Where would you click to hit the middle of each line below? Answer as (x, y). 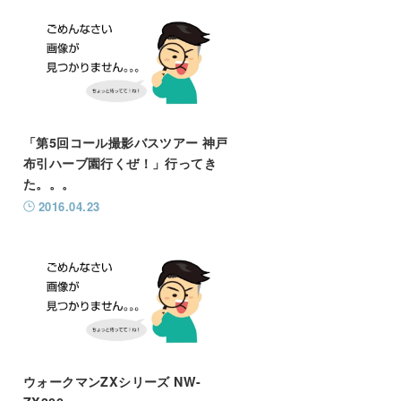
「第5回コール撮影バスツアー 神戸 (125, 143)
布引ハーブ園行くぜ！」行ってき (119, 163)
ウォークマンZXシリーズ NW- (112, 381)
